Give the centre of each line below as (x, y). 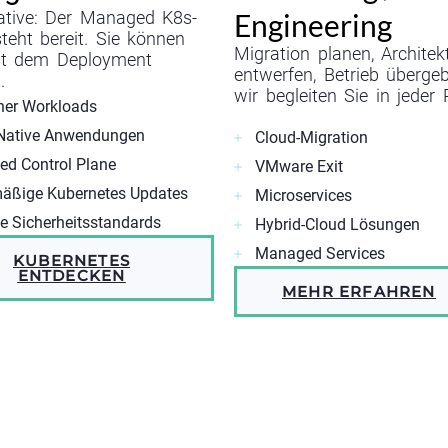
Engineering (313, 25)
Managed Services (320, 254)
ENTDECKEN (71, 276)
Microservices (303, 196)
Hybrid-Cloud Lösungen (337, 225)
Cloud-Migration (311, 138)
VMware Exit (299, 167)
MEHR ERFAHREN (359, 292)
